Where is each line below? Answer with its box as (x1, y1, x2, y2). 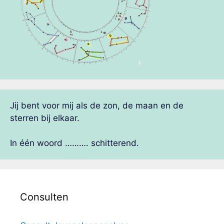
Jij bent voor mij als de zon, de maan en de (10, 100, 183, 110)
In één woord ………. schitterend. (10, 138, 139, 148)
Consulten (20, 191, 68, 203)
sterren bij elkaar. (10, 112, 79, 123)
